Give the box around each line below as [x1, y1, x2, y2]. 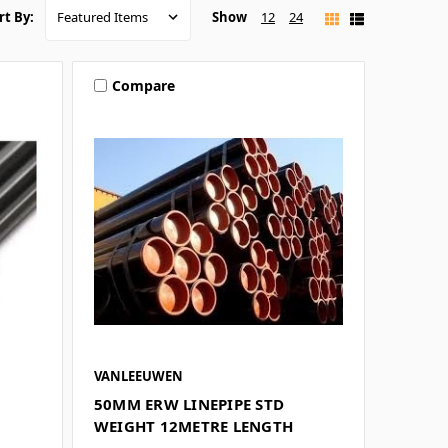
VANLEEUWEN [93, 367, 183, 386]
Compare [111, 75, 175, 95]
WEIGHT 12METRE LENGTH [93, 416, 294, 437]
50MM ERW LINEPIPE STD [93, 394, 285, 415]
